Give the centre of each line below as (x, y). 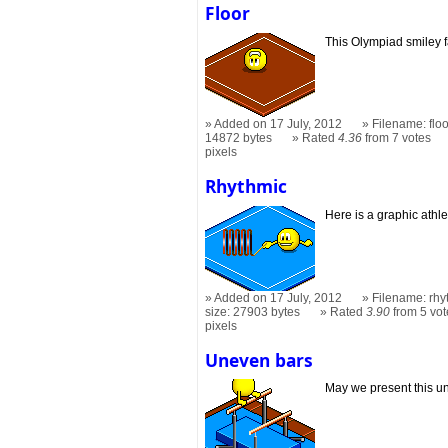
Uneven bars (259, 359)
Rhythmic (246, 186)
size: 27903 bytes (253, 311)
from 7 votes (397, 138)
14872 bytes (239, 138)
